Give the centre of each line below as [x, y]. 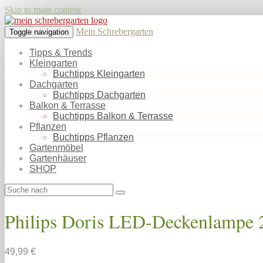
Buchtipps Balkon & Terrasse [113, 116]
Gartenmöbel [56, 148]
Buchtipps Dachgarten [99, 95]
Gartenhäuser [58, 158]
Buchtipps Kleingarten [99, 74]
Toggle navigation [39, 32]
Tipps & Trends [61, 53]
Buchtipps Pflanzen [93, 137]
